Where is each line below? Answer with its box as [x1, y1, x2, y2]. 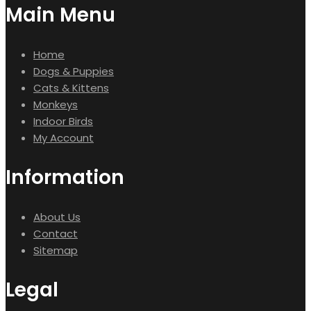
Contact [33, 226, 78, 241]
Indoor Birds [33, 113, 93, 128]
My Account [33, 130, 94, 145]
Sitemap [33, 242, 78, 258]
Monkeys [33, 96, 78, 112]
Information [6, 163, 124, 191]
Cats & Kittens [33, 80, 109, 95]
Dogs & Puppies [33, 63, 114, 78]
